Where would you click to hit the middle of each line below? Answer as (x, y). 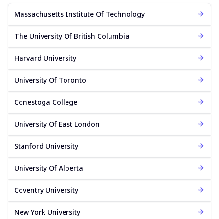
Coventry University (46, 190)
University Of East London (57, 124)
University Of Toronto (50, 80)
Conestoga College (46, 102)
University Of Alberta (49, 168)
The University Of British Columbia (72, 36)
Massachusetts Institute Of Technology (79, 14)
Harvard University (45, 58)
